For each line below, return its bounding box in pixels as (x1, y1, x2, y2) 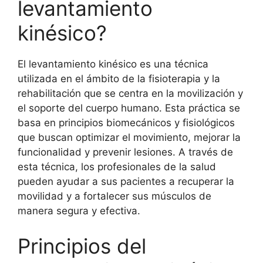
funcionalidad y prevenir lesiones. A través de (18, 146, 233, 158)
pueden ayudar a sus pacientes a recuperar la (18, 176, 234, 187)
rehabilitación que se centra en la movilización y (18, 87, 243, 99)
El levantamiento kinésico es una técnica (18, 58, 208, 70)
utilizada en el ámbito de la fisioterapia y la (18, 73, 220, 85)
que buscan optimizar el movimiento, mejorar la (18, 131, 241, 143)
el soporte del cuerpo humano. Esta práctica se (18, 102, 240, 114)
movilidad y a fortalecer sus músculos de (18, 190, 211, 202)
